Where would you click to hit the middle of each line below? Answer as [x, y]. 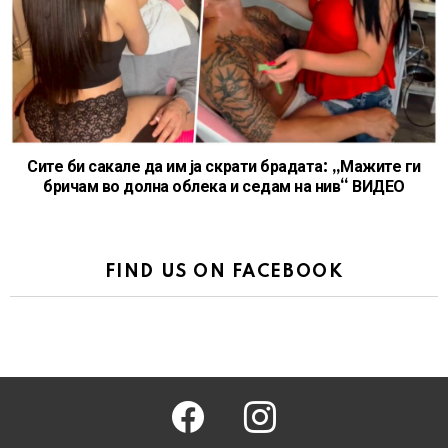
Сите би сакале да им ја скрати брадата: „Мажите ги [224, 167]
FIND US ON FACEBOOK [224, 272]
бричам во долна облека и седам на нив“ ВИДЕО [224, 187]
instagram [294, 403]
